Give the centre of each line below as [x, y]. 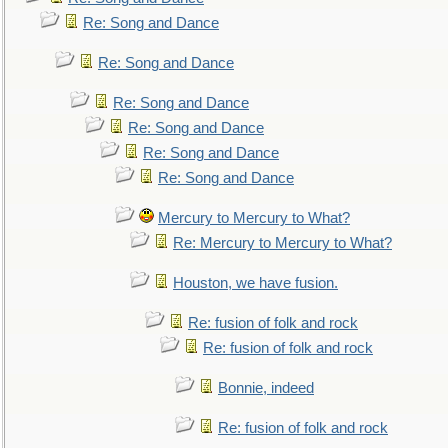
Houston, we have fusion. [255, 283]
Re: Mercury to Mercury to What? [282, 243]
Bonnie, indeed [266, 388]
